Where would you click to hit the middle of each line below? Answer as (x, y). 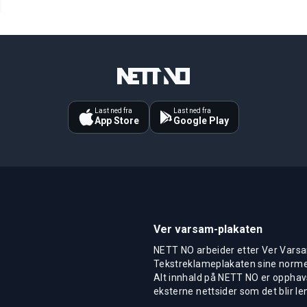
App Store (117, 120)
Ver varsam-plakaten (208, 229)
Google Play (201, 120)
